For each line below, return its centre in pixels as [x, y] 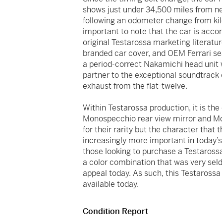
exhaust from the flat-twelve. [135, 86]
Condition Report [116, 212]
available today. [111, 184]
